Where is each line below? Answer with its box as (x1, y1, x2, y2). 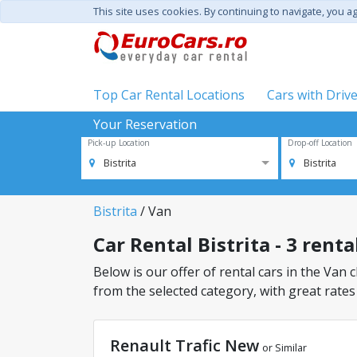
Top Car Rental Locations (93, 86, 245, 104)
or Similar (262, 340, 307, 355)
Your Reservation (93, 116, 197, 133)
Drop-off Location (287, 137, 352, 148)
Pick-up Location (88, 137, 150, 148)
